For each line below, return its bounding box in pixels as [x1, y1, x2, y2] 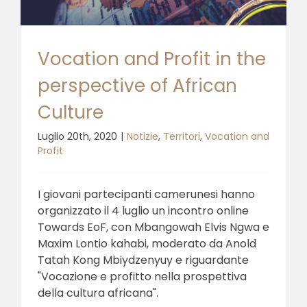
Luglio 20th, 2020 [38, 129, 117, 143]
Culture [38, 99, 103, 125]
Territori [163, 129, 200, 143]
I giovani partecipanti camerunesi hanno [38, 186, 255, 202]
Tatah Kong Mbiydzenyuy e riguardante [38, 251, 249, 268]
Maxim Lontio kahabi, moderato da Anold [38, 235, 256, 251]
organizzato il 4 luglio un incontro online [38, 202, 249, 219]
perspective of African [38, 73, 237, 98]
